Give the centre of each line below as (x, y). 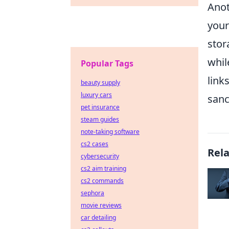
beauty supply (100, 83)
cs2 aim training (104, 168)
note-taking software (110, 132)
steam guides (100, 119)
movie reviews (101, 205)
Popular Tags (107, 63)
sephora (93, 193)
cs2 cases (95, 144)
